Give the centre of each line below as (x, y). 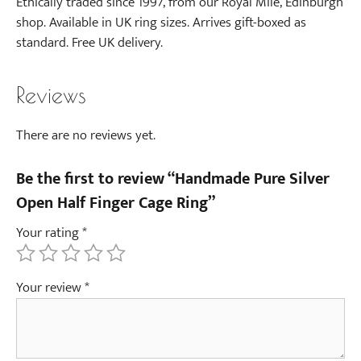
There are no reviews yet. (86, 135)
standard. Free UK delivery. (89, 43)
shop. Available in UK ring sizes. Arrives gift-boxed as (161, 23)
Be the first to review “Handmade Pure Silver (173, 178)
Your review (50, 287)
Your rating (49, 232)
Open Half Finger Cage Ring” (116, 203)
